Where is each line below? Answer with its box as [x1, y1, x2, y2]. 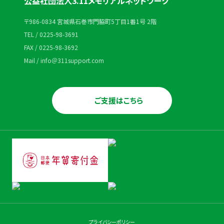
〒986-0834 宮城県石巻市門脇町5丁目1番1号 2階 [24, 17, 156, 25]
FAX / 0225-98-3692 [24, 43, 78, 51]
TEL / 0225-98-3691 [24, 30, 78, 38]
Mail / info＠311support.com [24, 56, 104, 64]
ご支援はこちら [94, 95, 143, 105]
